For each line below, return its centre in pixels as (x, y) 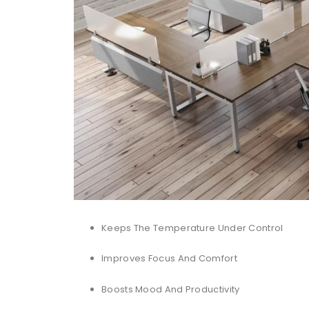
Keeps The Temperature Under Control (192, 228)
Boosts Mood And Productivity (171, 289)
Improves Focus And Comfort (169, 259)
